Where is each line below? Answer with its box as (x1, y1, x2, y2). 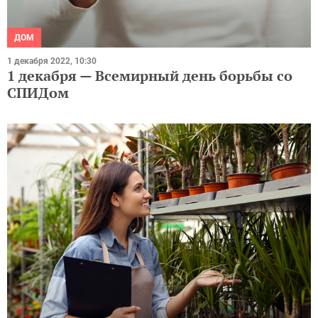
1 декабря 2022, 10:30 (7, 56, 97, 67)
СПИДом (7, 83, 69, 103)
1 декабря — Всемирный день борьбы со (7, 66, 292, 86)
